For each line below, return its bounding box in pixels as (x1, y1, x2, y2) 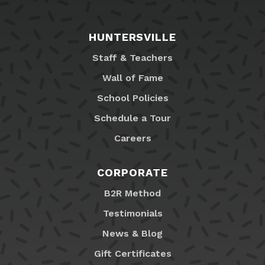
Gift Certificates (93, 247, 172, 259)
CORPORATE (97, 166, 168, 179)
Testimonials (102, 207, 163, 219)
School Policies (96, 92, 169, 104)
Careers (114, 132, 151, 144)
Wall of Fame (102, 72, 163, 83)
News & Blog (102, 227, 163, 239)
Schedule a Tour (94, 112, 171, 124)
